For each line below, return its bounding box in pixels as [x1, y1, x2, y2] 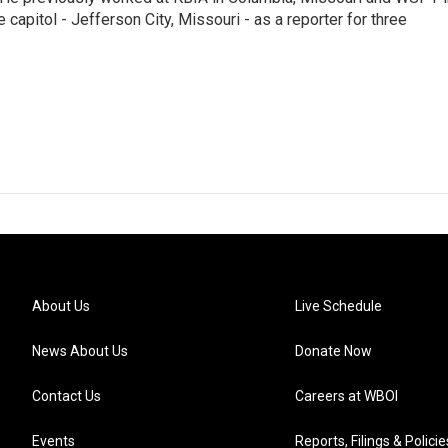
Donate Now [295, 343, 373, 360]
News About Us [32, 343, 128, 360]
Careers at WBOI [295, 388, 399, 405]
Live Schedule [295, 298, 383, 315]
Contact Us [32, 388, 101, 405]
